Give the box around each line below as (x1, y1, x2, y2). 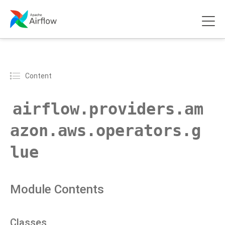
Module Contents (10, 182, 104, 196)
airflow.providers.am (13, 100, 203, 118)
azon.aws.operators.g (10, 122, 201, 140)
